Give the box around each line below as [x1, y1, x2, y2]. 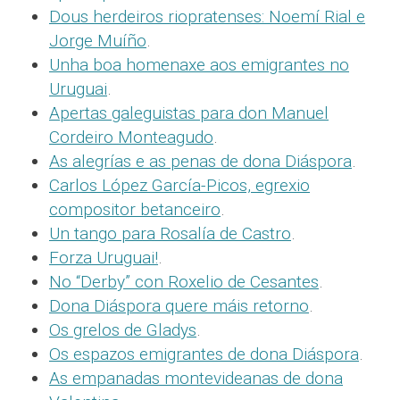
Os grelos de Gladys [49, 320, 196, 340]
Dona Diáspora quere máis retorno [49, 296, 309, 316]
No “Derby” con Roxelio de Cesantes [49, 271, 319, 292]
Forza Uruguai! [49, 247, 158, 268]
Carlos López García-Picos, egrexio [49, 175, 310, 196]
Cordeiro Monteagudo [49, 127, 213, 147]
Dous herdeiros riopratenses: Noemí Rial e [49, 6, 365, 27]
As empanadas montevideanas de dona [49, 368, 343, 388]
